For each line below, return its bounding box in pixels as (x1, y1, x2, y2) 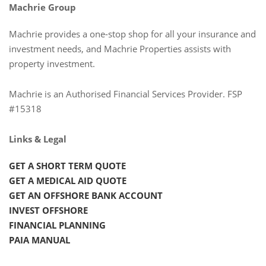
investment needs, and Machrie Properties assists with (9, 42, 231, 55)
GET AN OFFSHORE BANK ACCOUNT (9, 189, 163, 201)
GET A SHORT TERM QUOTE (9, 159, 126, 172)
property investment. (9, 57, 95, 69)
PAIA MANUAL (9, 233, 70, 246)
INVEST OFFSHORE (9, 204, 88, 216)
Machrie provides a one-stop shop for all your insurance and (9, 27, 256, 40)
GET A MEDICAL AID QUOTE (9, 174, 126, 186)
